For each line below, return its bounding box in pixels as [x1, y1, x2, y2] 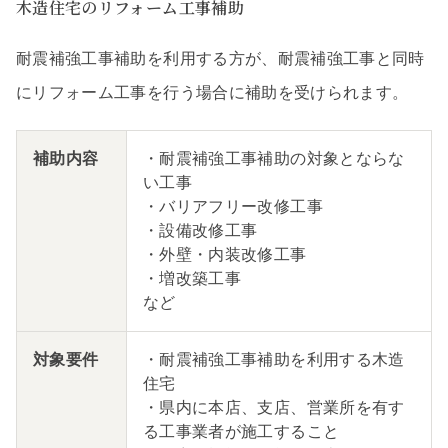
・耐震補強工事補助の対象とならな [143, 148, 405, 168]
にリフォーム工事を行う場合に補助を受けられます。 [16, 82, 409, 102]
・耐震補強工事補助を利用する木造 [143, 349, 405, 369]
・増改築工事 [143, 268, 242, 288]
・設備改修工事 [143, 220, 258, 240]
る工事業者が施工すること [143, 421, 340, 441]
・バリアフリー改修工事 [143, 196, 323, 216]
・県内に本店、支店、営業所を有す [143, 397, 405, 417]
